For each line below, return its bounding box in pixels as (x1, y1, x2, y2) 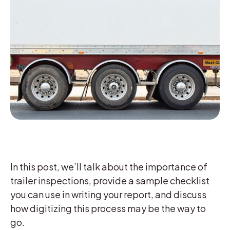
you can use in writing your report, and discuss (10, 188, 206, 200)
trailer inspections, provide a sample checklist (10, 174, 209, 186)
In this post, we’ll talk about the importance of (10, 160, 207, 172)
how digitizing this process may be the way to (10, 202, 206, 214)
